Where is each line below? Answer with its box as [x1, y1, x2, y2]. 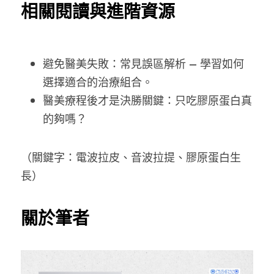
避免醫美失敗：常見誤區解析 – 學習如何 [43, 56, 244, 71]
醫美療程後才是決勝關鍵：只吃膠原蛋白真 [43, 92, 252, 108]
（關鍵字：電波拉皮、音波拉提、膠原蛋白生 [21, 149, 241, 165]
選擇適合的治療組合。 [43, 74, 153, 89]
